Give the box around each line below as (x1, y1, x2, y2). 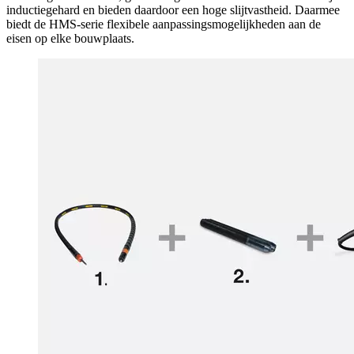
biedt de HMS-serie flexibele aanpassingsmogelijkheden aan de (6, 17, 321, 31)
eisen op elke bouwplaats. (6, 31, 134, 45)
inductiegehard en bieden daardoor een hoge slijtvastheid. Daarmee (6, 2, 340, 17)
